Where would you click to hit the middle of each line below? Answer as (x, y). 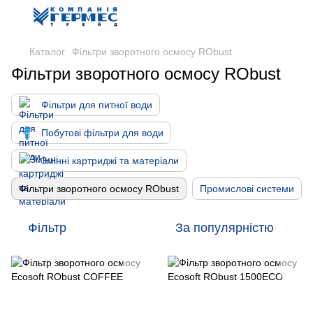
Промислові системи (247, 189)
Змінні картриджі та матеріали (110, 161)
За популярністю (225, 228)
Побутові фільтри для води (102, 133)
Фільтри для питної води (97, 105)
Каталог (47, 52)
